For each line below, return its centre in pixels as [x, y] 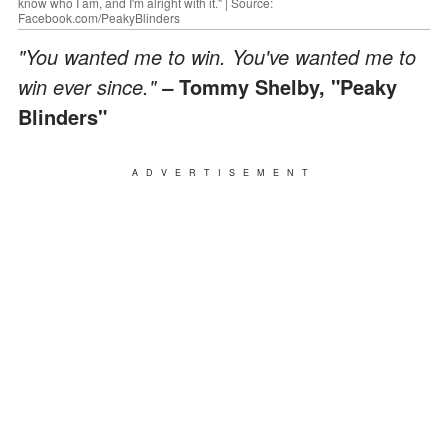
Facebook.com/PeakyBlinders [99, 17]
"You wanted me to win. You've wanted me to [217, 56]
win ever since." [87, 86]
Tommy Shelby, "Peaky [288, 86]
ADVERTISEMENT [224, 172]
